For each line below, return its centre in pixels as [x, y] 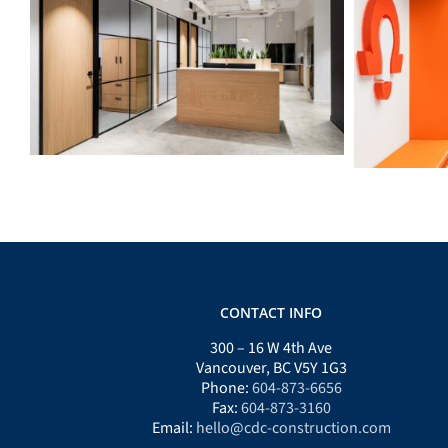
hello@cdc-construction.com [293, 428]
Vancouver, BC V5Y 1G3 [271, 368]
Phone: [226, 388]
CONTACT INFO [271, 312]
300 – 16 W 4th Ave [271, 348]
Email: [173, 428]
